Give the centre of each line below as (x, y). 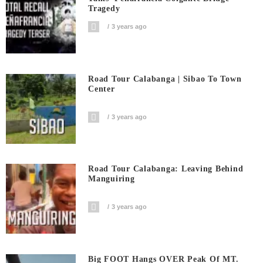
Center (102, 89)
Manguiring (112, 179)
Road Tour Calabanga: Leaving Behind (166, 169)
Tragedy (104, 9)
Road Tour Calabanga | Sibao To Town (165, 79)
